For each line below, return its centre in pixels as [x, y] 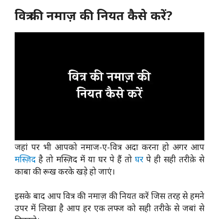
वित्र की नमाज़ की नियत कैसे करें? [93, 15]
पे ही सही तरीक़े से [174, 159]
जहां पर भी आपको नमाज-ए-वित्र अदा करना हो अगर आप [109, 147]
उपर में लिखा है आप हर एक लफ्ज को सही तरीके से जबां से [109, 208]
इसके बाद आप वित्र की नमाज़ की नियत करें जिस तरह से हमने [109, 196]
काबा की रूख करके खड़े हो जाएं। [65, 171]
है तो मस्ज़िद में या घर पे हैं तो [85, 159]
